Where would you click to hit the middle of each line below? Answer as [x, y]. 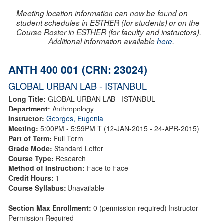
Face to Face [108, 168]
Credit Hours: [32, 178]
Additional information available [102, 41]
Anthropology [73, 108]
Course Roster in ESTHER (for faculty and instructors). [109, 32]
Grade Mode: [31, 148]
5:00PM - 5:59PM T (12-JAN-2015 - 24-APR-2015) [121, 128]
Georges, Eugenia [75, 118]
